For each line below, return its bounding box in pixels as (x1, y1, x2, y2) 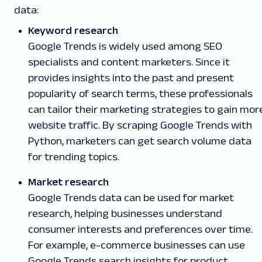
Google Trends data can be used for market (28, 192, 234, 204)
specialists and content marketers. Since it (28, 56, 230, 68)
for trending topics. (28, 151, 119, 163)
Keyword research (28, 25, 118, 37)
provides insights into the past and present (28, 72, 234, 84)
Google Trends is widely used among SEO (28, 40, 222, 53)
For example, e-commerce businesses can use (28, 239, 245, 251)
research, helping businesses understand (28, 208, 222, 220)
